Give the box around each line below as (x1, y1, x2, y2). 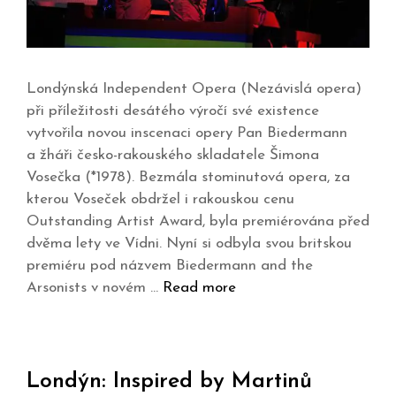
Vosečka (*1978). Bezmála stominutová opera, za (27, 169, 350, 185)
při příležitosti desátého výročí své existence (27, 103, 319, 118)
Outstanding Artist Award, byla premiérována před (27, 213, 369, 229)
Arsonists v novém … (27, 279, 163, 295)
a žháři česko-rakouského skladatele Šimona (27, 147, 319, 163)
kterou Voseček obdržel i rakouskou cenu (27, 191, 294, 207)
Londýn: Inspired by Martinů (27, 369, 312, 392)
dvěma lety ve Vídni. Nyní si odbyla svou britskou (27, 235, 352, 251)
